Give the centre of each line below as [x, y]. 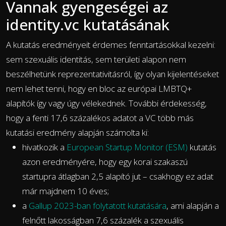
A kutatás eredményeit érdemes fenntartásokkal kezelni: [111, 45]
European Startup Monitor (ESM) [127, 147]
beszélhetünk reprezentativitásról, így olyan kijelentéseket [112, 74]
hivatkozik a [44, 147]
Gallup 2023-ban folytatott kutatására [98, 206]
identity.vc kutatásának [88, 25]
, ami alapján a [193, 206]
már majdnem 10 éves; [66, 191]
